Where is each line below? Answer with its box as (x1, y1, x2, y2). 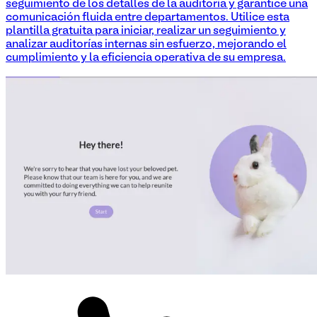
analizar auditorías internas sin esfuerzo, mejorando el (6, 40, 287, 50)
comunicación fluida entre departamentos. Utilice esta (6, 13, 289, 23)
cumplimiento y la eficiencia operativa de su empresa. (6, 53, 286, 64)
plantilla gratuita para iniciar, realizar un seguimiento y (6, 26, 286, 37)
